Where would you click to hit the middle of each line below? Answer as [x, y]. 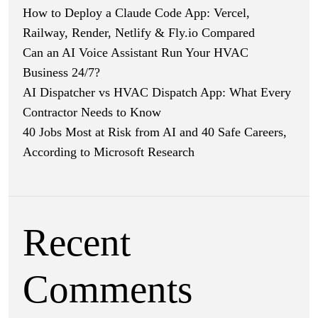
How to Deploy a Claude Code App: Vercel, [136, 12]
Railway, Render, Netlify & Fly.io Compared [139, 32]
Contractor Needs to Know [92, 112]
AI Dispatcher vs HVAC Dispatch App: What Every [157, 92]
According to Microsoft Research [109, 152]
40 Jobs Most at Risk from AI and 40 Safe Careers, [155, 132]
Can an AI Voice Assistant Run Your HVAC [136, 52]
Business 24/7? [61, 72]
